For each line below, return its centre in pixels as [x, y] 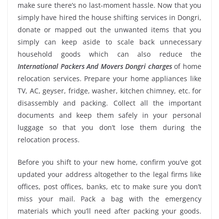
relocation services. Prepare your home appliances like [109, 79]
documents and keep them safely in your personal [109, 115]
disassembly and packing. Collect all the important [109, 103]
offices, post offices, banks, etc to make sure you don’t [109, 187]
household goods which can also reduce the [109, 54]
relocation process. [49, 140]
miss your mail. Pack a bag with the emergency [109, 199]
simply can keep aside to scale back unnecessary [109, 42]
